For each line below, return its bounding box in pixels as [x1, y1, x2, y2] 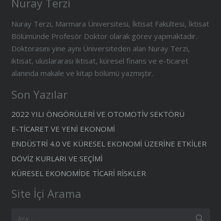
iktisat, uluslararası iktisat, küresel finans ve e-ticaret [11, 56, 188, 66]
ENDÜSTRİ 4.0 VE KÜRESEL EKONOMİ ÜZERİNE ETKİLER [11, 139, 207, 149]
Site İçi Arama [11, 186, 81, 201]
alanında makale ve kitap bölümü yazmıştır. [11, 68, 153, 78]
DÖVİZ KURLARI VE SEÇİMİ [11, 153, 103, 164]
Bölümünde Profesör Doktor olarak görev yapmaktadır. [11, 31, 197, 41]
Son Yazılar [11, 87, 68, 102]
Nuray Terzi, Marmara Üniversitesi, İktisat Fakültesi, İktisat [11, 19, 209, 29]
